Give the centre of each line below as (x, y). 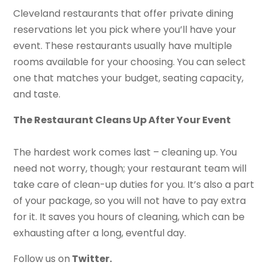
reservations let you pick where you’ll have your (125, 29)
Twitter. (91, 258)
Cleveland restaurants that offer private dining (124, 13)
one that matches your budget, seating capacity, (129, 78)
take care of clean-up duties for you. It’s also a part (134, 184)
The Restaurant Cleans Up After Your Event (122, 120)
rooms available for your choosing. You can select (130, 62)
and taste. (37, 94)
